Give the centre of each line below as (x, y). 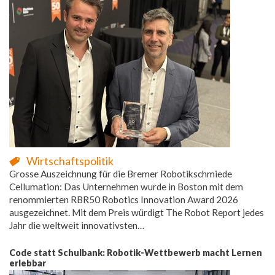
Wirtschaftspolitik (70, 161)
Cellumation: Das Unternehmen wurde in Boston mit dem (126, 186)
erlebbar (28, 263)
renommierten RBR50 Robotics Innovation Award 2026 (124, 199)
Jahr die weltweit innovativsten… (77, 225)
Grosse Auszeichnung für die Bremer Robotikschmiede (121, 173)
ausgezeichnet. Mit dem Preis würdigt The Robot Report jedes (137, 212)
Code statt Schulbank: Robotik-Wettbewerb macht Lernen (136, 252)
